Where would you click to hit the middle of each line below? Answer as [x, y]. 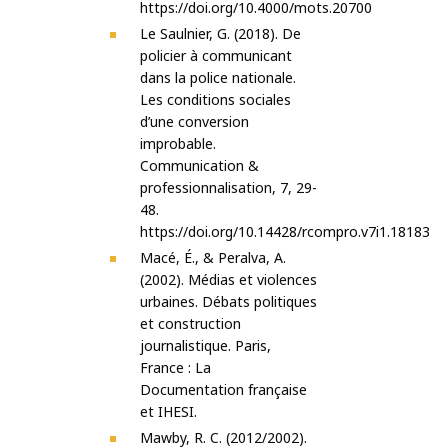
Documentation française [223, 390]
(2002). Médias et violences [228, 280]
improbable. [178, 144]
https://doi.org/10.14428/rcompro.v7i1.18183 [285, 232]
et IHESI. [168, 412]
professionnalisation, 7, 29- [228, 188]
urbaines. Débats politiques [228, 302]
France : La [175, 368]
